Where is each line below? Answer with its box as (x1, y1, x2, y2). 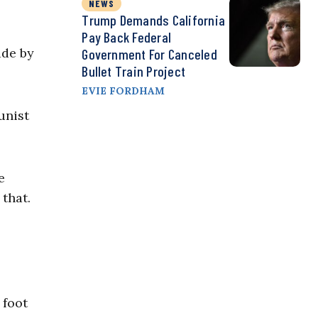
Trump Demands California (82, 11, 226, 29)
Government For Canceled (82, 45, 217, 63)
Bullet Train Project (82, 62, 186, 80)
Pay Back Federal (82, 28, 172, 46)
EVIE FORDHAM (82, 84, 165, 98)
